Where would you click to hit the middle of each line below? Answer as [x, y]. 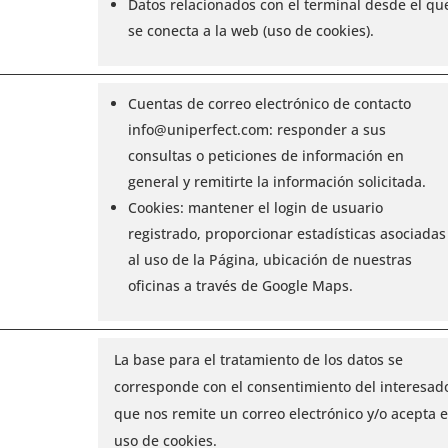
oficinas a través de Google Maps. [240, 285]
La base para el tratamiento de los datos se [258, 359]
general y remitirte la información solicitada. [276, 181]
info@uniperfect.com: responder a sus [256, 129]
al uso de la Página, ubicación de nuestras [269, 259]
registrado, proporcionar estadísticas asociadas [286, 233]
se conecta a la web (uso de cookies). [250, 30]
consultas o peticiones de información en [265, 155]
